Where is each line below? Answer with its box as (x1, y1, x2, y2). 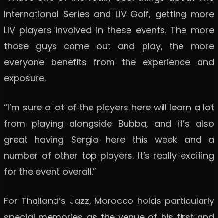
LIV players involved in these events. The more (4, 23, 214, 36)
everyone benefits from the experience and (4, 55, 214, 68)
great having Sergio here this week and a (4, 133, 214, 145)
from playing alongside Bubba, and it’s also (4, 117, 214, 129)
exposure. (4, 72, 46, 84)
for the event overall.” (4, 165, 96, 178)
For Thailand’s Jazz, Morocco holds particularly (4, 194, 214, 207)
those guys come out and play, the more (4, 39, 214, 52)
